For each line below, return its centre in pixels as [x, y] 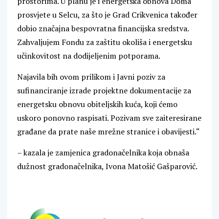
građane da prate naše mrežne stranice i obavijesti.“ [109, 132]
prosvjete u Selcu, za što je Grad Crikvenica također [107, 15]
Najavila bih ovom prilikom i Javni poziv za [91, 77]
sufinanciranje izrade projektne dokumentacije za [104, 91]
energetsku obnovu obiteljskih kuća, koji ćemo [97, 104]
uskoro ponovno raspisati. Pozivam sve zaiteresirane [109, 118]
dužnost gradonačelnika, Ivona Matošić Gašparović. [107, 166]
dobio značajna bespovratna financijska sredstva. [103, 29]
